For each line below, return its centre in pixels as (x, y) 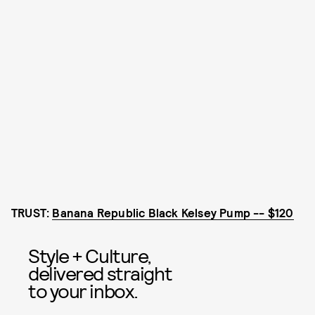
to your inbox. (83, 291)
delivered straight (100, 273)
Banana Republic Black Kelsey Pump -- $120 (173, 213)
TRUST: (32, 213)
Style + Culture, (90, 256)
